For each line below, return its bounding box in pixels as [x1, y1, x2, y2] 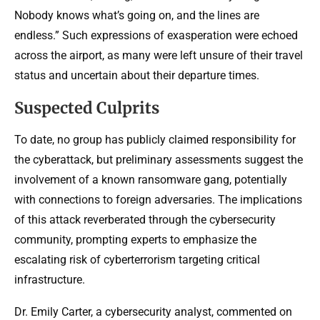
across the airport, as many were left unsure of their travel [14, 48, 303, 62]
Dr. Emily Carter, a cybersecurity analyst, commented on [14, 304, 292, 319]
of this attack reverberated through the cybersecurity [14, 212, 276, 226]
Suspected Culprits [14, 97, 159, 118]
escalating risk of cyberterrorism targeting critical [14, 252, 260, 266]
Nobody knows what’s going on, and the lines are [14, 8, 259, 22]
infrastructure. [14, 272, 85, 286]
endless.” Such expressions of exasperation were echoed [14, 28, 298, 42]
